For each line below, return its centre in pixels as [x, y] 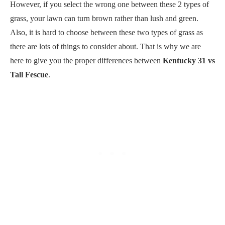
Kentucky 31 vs [189, 60]
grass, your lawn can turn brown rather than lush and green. [104, 18]
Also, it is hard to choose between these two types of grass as [106, 32]
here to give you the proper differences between [86, 60]
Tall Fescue [29, 74]
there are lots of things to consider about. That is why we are [105, 46]
